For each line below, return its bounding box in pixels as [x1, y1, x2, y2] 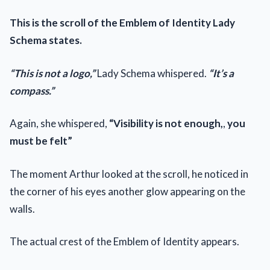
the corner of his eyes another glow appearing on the [10, 184, 245, 198]
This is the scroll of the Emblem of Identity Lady [10, 16, 235, 30]
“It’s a [209, 66, 234, 80]
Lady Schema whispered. [97, 66, 207, 80]
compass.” [10, 84, 54, 97]
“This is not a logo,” [10, 66, 95, 80]
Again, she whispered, [10, 117, 107, 130]
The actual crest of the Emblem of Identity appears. [10, 235, 239, 248]
